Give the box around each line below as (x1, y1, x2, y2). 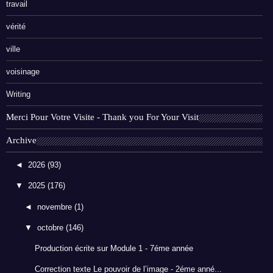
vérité (6, 22, 26, 32)
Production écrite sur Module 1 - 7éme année (34, 244, 193, 253)
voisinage (6, 67, 40, 77)
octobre (37, 222, 66, 232)
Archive (6, 135, 37, 146)
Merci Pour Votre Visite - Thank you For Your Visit (6, 112, 199, 122)
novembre (37, 202, 75, 211)
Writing (6, 90, 30, 99)
